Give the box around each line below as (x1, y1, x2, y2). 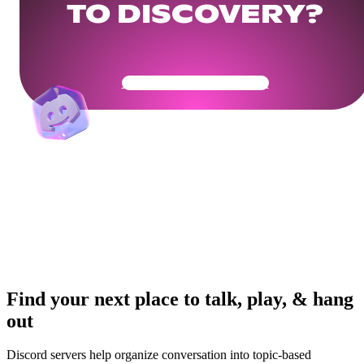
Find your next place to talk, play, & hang (6, 288, 353, 310)
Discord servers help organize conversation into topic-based (6, 348, 311, 362)
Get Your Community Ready (121, 75, 269, 89)
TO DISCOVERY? (66, 2, 324, 29)
